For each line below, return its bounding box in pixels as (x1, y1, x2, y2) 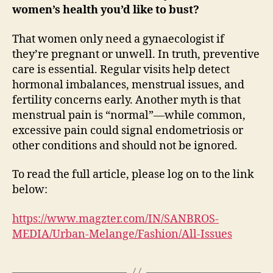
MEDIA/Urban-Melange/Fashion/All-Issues (12, 227, 232, 241)
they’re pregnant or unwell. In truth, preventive (12, 47, 260, 62)
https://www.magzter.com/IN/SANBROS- (12, 211, 219, 226)
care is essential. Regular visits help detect (12, 62, 230, 77)
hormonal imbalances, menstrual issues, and (12, 77, 244, 92)
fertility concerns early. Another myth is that (12, 93, 241, 107)
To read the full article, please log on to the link (12, 168, 254, 182)
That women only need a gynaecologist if (12, 32, 224, 46)
